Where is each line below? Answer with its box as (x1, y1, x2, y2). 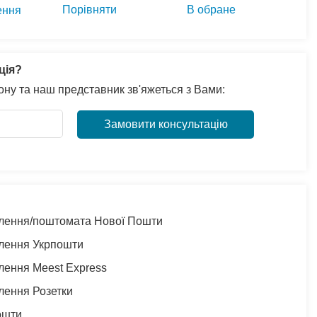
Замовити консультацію (103, 117, 228, 130)
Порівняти (62, 3, 117, 16)
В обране (186, 3, 236, 16)
